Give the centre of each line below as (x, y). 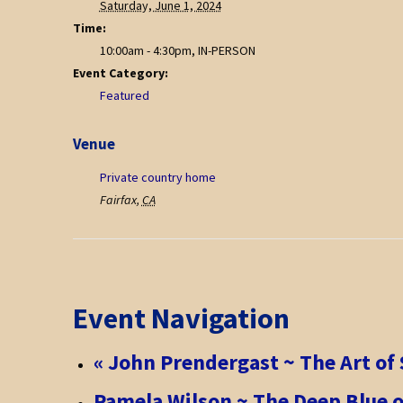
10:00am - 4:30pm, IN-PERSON (177, 50)
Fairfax (118, 199)
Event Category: (120, 72)
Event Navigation (181, 319)
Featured (124, 95)
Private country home (157, 177)
